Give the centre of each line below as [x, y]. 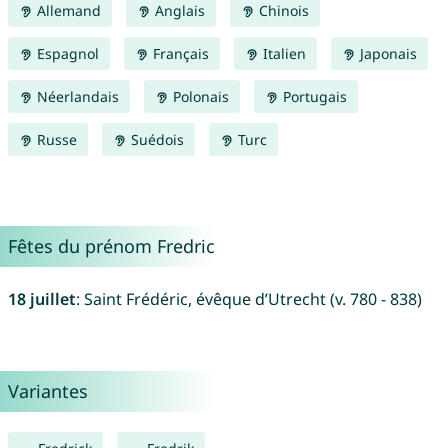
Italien [282, 54]
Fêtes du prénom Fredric [111, 246]
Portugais [312, 97]
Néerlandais [75, 97]
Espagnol [65, 54]
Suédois [155, 140]
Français [178, 54]
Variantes [47, 391]
